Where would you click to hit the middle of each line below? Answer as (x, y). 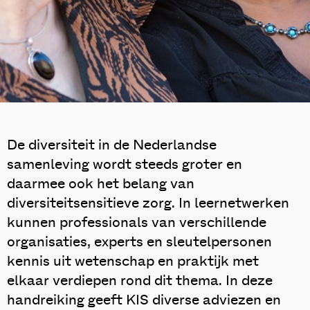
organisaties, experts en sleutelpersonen (139, 242)
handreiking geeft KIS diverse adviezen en (144, 300)
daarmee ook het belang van (101, 184)
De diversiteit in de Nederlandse (112, 145)
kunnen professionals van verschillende (137, 223)
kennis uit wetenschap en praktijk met (133, 262)
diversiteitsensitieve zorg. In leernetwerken (148, 203)
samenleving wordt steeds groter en (125, 165)
